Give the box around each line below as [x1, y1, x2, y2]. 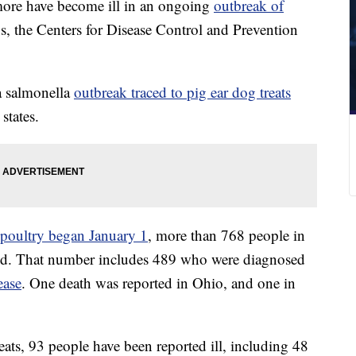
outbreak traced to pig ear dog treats [74, 82, 291, 102]
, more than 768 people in [148, 225, 305, 245]
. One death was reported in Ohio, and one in [21, 273, 296, 292]
